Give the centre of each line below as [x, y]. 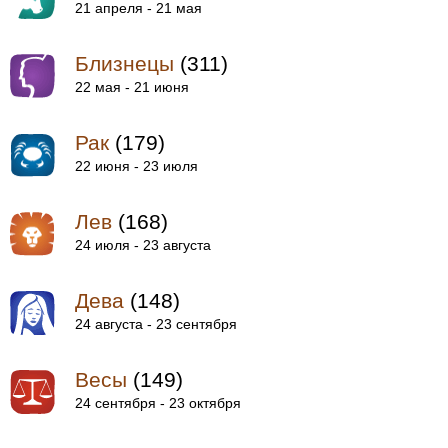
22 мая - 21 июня [132, 87]
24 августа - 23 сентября [156, 324]
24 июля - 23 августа [143, 245]
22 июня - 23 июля [136, 166]
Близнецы [124, 63]
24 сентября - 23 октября [158, 403]
